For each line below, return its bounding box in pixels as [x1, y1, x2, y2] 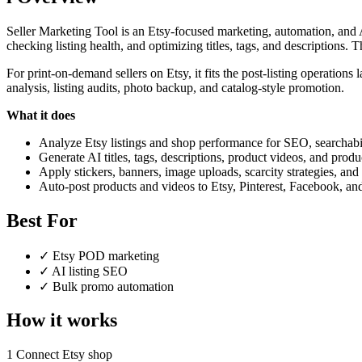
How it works [6, 309, 117, 331]
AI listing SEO [49, 263, 128, 278]
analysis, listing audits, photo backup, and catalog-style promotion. [6, 80, 344, 95]
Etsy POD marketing [49, 248, 159, 263]
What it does [6, 107, 75, 122]
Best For [6, 209, 78, 231]
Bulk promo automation [49, 279, 174, 293]
